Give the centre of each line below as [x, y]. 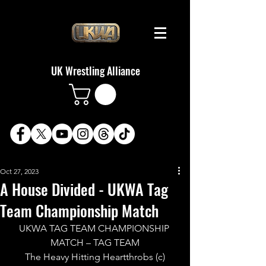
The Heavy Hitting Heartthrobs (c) [95, 256]
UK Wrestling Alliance [95, 71]
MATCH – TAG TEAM [95, 242]
